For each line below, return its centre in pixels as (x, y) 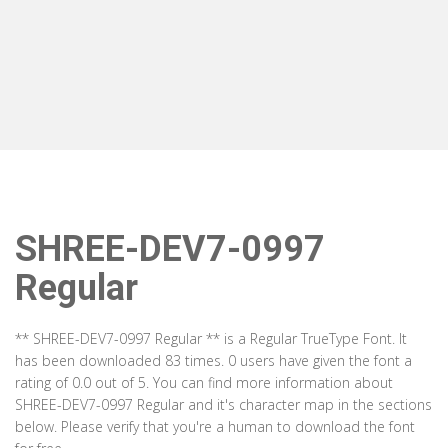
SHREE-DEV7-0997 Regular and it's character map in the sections (223, 404)
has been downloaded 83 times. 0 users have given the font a (213, 360)
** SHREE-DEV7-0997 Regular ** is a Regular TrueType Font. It (211, 338)
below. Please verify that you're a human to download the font (215, 426)
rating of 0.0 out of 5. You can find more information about (204, 382)
